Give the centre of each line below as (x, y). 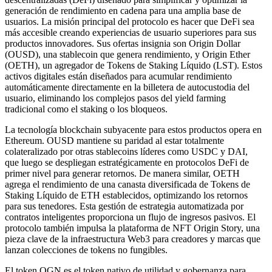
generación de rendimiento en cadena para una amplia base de (123, 10)
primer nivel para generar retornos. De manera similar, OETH (122, 173)
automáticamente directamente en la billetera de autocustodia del (127, 87)
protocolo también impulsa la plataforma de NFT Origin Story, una (132, 228)
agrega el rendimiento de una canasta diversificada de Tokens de (127, 184)
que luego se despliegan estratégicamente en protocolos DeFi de (127, 162)
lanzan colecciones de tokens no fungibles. (86, 250)
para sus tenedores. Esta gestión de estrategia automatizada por (124, 206)
